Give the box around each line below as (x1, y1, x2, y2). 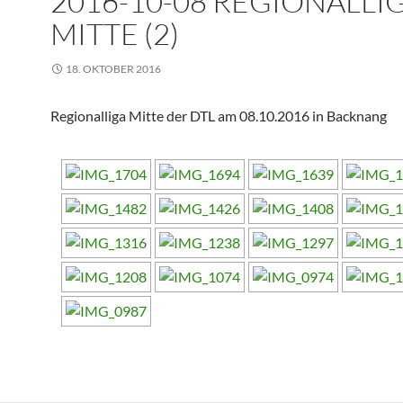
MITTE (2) (50, 15, 179, 52)
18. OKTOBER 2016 (66, 62, 161, 76)
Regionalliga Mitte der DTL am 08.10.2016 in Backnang (50, 107, 387, 124)
